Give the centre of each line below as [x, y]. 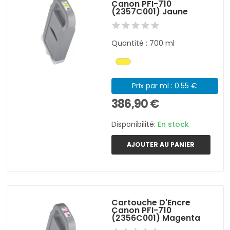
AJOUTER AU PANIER [161, 144]
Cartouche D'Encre [151, 202]
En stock [174, 124]
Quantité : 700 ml [143, 43]
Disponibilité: [135, 124]
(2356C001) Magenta [156, 218]
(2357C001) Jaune [150, 11]
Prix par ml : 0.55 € [165, 85]
